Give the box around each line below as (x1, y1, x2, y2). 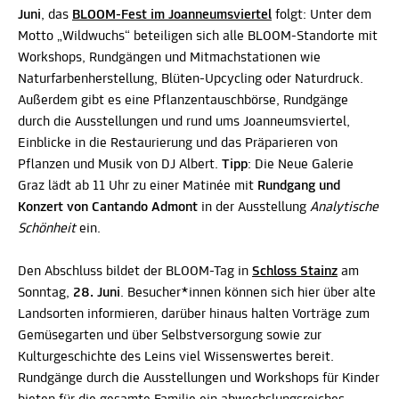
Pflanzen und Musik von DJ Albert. (18, 158, 222, 172)
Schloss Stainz (252, 265, 338, 279)
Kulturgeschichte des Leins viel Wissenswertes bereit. (18, 350, 334, 364)
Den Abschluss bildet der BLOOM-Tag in (18, 265, 252, 279)
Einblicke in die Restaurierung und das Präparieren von (18, 136, 338, 151)
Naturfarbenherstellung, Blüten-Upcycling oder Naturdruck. (18, 72, 363, 86)
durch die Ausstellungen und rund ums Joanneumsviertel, (18, 115, 350, 129)
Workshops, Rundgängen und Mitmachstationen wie (18, 51, 321, 65)
